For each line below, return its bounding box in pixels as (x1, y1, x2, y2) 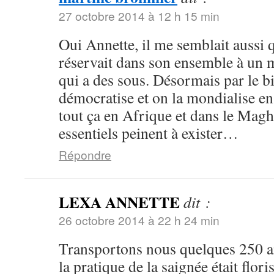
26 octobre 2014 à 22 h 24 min (59, 212, 220, 229)
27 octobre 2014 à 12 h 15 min (59, 7, 220, 24)
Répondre (59, 146, 111, 163)
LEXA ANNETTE (59, 190, 180, 214)
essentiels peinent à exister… (59, 122, 239, 144)
